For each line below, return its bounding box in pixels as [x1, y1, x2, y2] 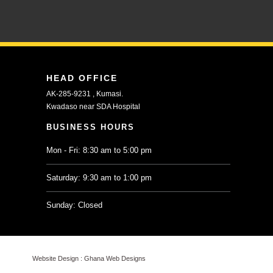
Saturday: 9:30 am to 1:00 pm [46, 174, 152, 183]
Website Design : [32, 255, 84, 263]
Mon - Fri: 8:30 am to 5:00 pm [46, 146, 152, 155]
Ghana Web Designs [84, 255, 146, 263]
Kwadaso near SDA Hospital [46, 102, 140, 112]
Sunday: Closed [46, 201, 102, 210]
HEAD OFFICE [46, 73, 118, 83]
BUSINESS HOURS [46, 123, 135, 132]
